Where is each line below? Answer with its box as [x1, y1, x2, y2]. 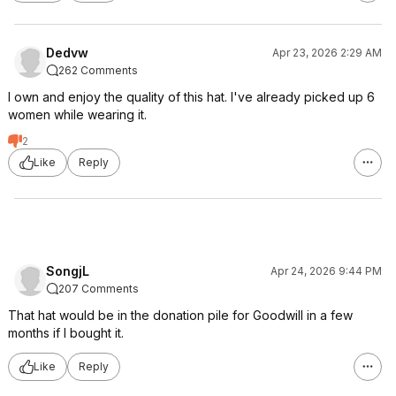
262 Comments [58, 63, 138, 77]
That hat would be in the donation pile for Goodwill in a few [8, 307, 353, 323]
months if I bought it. [8, 324, 124, 340]
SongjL [46, 263, 89, 278]
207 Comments [58, 281, 139, 295]
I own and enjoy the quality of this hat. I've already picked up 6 [8, 88, 375, 104]
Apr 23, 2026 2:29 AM [272, 45, 382, 59]
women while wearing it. [8, 106, 147, 122]
